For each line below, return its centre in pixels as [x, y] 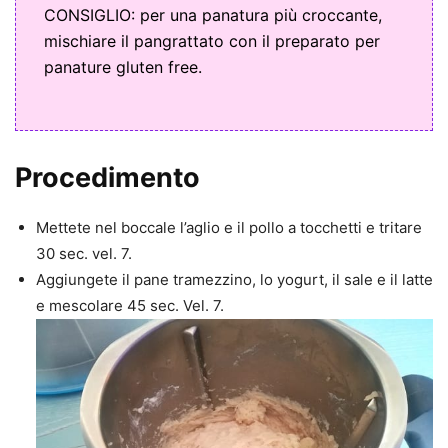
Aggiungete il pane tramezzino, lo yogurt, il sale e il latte [234, 280]
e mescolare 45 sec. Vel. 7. [130, 306]
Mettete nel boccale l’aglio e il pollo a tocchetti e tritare [229, 228]
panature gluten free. [123, 67]
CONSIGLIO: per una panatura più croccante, [213, 15]
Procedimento [107, 178]
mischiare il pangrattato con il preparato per [212, 41]
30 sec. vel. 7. [84, 254]
